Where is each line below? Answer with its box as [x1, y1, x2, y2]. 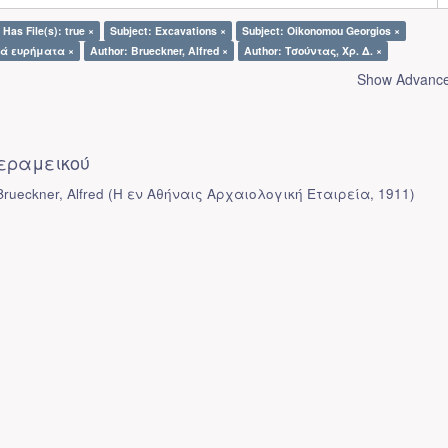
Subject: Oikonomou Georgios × [242, 23, 400, 38]
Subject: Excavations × [110, 23, 226, 38]
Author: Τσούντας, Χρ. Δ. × [244, 43, 382, 58]
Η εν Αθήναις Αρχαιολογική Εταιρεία [113, 184, 371, 203]
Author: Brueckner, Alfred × [90, 43, 228, 58]
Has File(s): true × [3, 23, 94, 38]
